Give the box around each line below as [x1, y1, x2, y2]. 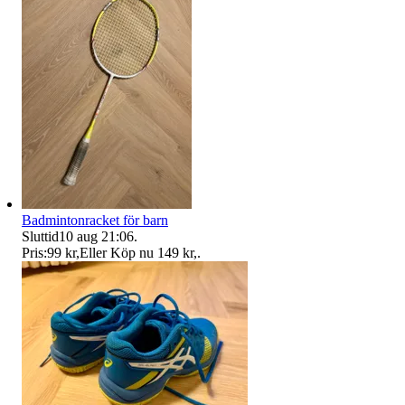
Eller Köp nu [80, 244, 154, 260]
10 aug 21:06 [59, 228, 134, 244]
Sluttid [22, 228, 59, 244]
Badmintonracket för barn [22, 212, 168, 228]
